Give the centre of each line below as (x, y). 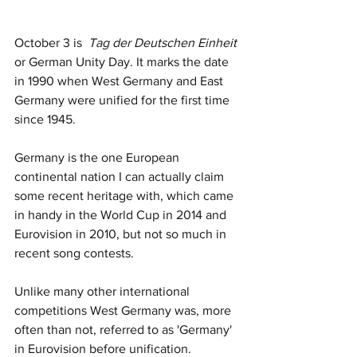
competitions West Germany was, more (124, 310)
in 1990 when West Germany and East (120, 80)
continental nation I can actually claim (121, 176)
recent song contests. (76, 253)
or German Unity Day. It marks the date (123, 61)
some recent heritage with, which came (126, 195)
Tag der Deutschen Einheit (163, 42)
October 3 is (51, 42)
